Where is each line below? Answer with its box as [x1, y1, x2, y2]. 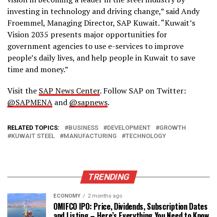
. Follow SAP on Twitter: [100, 85, 186, 96]
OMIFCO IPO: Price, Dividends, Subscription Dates [53, 201, 208, 212]
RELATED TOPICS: [7, 124, 60, 131]
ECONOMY [53, 193, 80, 199]
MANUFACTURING [63, 132, 117, 139]
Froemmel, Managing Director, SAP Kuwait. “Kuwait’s [7, 17, 195, 28]
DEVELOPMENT [107, 124, 151, 131]
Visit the [7, 85, 39, 96]
